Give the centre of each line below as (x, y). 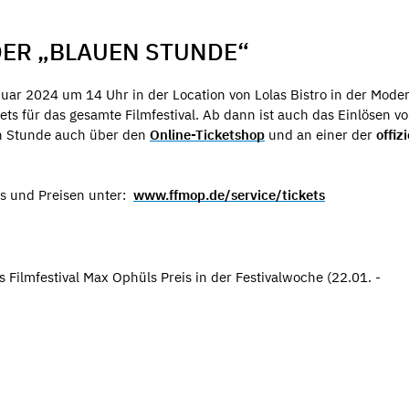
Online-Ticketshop (207, 134)
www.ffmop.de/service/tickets (229, 195)
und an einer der (320, 134)
